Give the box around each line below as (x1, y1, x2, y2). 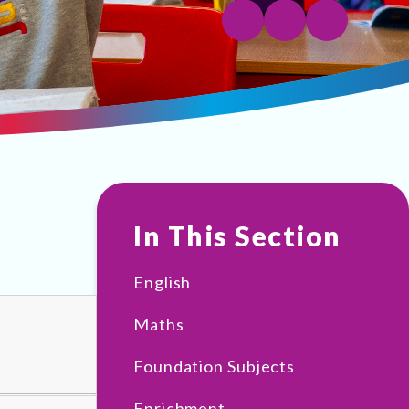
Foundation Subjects (133, 355, 296, 376)
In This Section (133, 218, 341, 252)
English (133, 271, 192, 292)
